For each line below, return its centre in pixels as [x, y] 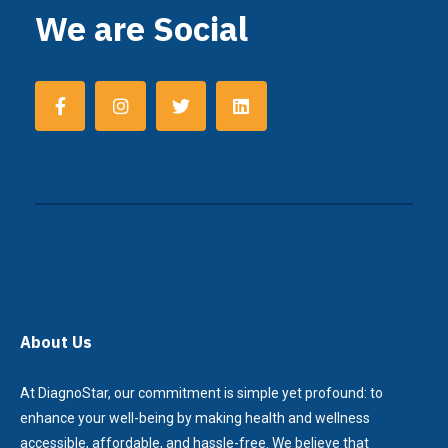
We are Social [141, 28]
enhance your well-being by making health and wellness [195, 418]
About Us [56, 342]
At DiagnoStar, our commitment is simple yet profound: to [201, 393]
